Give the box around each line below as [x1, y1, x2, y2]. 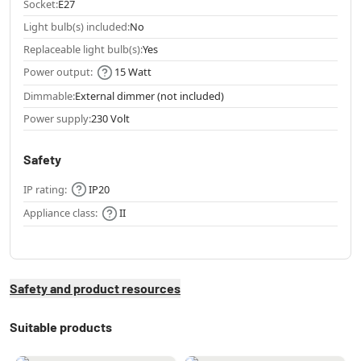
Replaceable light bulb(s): [23, 41, 143, 56]
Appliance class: [23, 205, 98, 221]
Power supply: [23, 110, 91, 126]
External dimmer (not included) [75, 88, 224, 103]
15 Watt [114, 64, 151, 79]
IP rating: [23, 181, 67, 197]
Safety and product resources [10, 280, 180, 296]
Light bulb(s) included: [23, 19, 130, 34]
